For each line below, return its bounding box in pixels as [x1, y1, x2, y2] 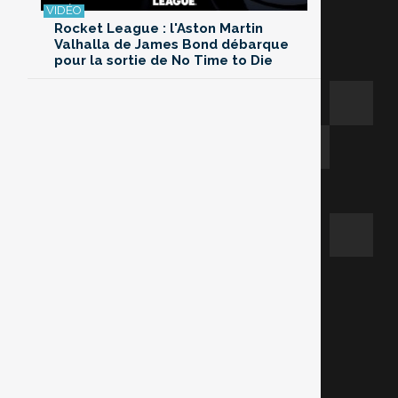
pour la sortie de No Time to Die [54, 52, 273, 69]
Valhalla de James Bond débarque [54, 36, 289, 53]
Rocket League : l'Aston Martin [54, 20, 263, 37]
